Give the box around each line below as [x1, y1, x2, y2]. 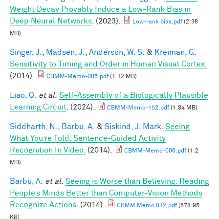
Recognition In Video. [10, 146, 86, 154]
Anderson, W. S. [89, 48, 145, 56]
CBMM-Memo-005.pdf [46, 73, 109, 80]
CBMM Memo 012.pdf [117, 202, 177, 209]
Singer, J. [10, 48, 42, 56]
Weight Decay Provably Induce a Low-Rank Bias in [10, 5, 191, 13]
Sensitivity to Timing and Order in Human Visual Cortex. [10, 60, 207, 68]
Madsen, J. [46, 48, 85, 56]
